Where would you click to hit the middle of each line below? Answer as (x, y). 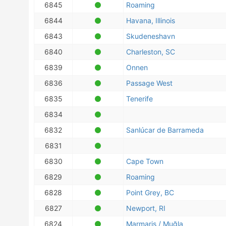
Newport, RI (146, 208)
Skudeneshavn (151, 36)
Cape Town (145, 161)
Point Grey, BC (150, 192)
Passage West (149, 83)
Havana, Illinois (151, 20)
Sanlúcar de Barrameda (165, 130)
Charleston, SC (151, 52)
